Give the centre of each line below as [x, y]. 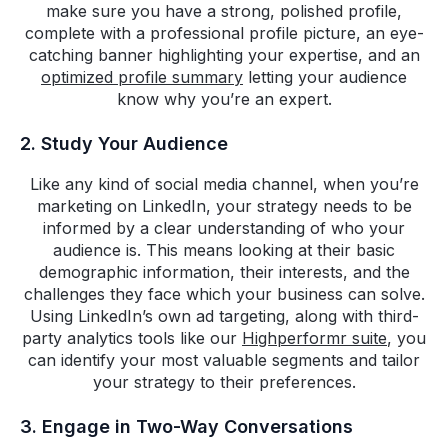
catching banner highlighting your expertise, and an [224, 55]
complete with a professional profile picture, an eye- [224, 33]
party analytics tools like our [132, 338]
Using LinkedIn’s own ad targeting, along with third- [224, 316]
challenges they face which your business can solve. [224, 294]
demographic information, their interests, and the [224, 272]
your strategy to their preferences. [224, 382]
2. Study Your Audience [124, 144]
